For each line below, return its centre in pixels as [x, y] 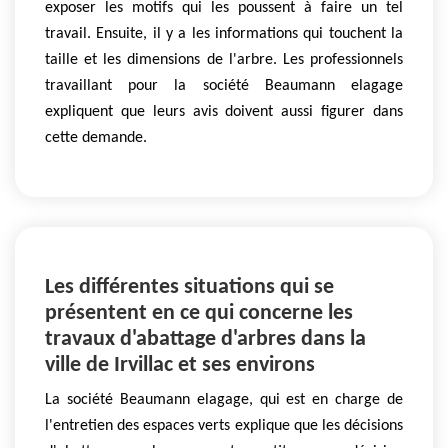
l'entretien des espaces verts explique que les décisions [224, 426]
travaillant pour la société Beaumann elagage [224, 85]
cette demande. [96, 137]
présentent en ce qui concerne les [199, 313]
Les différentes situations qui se [189, 287]
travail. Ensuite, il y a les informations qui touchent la [224, 33]
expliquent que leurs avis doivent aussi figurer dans [224, 111]
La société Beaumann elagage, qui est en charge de [224, 400]
